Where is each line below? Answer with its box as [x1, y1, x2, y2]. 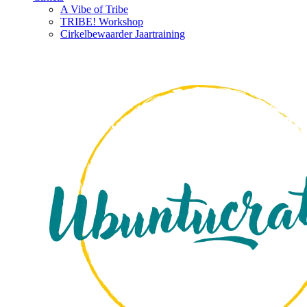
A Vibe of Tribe [60, 3, 128, 15]
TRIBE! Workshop [60, 16, 143, 27]
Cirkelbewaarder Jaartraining [60, 28, 185, 40]
